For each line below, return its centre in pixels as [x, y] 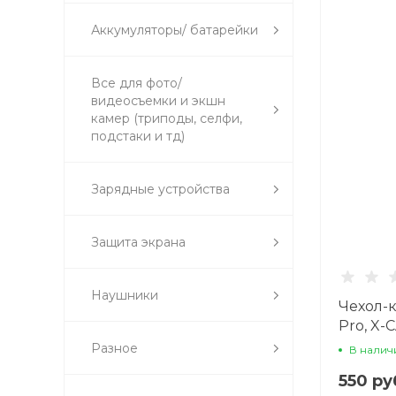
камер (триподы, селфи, [167, 118]
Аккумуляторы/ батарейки [175, 30]
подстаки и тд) [138, 136]
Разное [114, 348]
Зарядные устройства [160, 189]
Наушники [125, 295]
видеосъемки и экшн [158, 101]
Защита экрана [138, 242]
